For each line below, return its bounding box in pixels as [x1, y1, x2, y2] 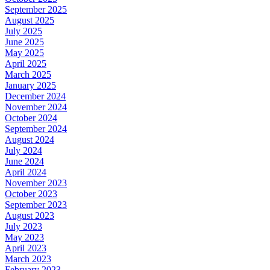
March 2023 [5, 253, 51, 264]
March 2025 [5, 69, 51, 80]
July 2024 [5, 145, 42, 155]
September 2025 [5, 4, 67, 14]
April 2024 [5, 166, 46, 177]
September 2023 [5, 199, 67, 210]
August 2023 [5, 210, 54, 221]
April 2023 [5, 242, 46, 253]
